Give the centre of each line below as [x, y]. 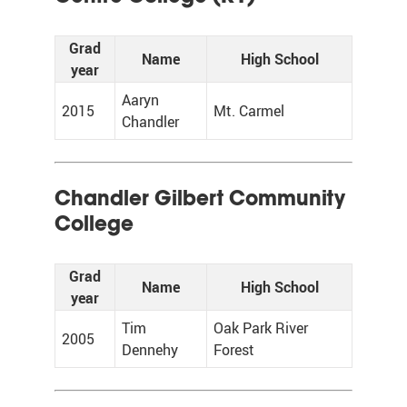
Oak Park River [261, 328]
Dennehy [150, 350]
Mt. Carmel [249, 111]
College [94, 223]
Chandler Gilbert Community [200, 198]
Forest [234, 350]
